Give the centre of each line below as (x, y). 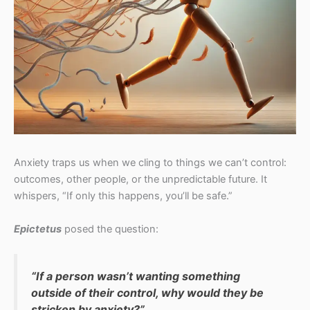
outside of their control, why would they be (147, 292)
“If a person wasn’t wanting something (136, 276)
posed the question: (110, 229)
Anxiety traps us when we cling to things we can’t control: (150, 163)
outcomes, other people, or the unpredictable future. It (140, 180)
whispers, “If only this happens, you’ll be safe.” (123, 196)
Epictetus (38, 229)
